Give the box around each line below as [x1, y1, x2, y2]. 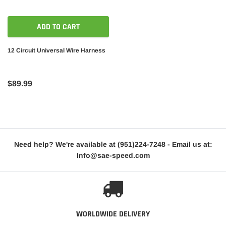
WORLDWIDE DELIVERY [76, 209, 150, 220]
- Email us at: [165, 140, 212, 149]
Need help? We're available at [14, 140, 118, 149]
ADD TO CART [37, 22, 80, 33]
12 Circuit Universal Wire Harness [8, 47, 105, 54]
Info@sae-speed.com [76, 151, 150, 160]
